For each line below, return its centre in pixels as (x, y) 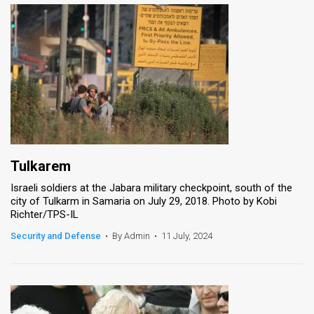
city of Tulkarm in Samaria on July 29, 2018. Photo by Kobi (144, 201)
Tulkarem (41, 166)
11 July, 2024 (187, 235)
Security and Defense (56, 235)
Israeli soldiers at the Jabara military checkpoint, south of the (151, 187)
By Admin (131, 235)
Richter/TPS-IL (45, 214)
